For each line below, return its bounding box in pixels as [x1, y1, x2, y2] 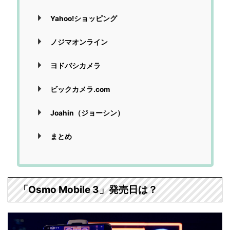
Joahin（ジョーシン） [50, 108, 125, 117]
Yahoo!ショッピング [50, 14, 118, 23]
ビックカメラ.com [50, 85, 110, 93]
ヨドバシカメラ [50, 61, 101, 70]
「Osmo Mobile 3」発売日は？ [18, 184, 158, 196]
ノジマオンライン [50, 37, 108, 46]
